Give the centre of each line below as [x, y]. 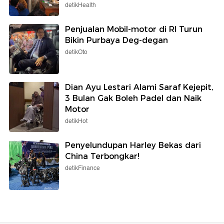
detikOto [76, 52]
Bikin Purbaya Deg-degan [116, 40]
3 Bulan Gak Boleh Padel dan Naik [133, 98]
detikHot [76, 121]
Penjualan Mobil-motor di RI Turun [134, 29]
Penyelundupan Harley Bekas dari [133, 145]
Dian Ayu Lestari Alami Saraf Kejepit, [139, 87]
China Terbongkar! [102, 156]
